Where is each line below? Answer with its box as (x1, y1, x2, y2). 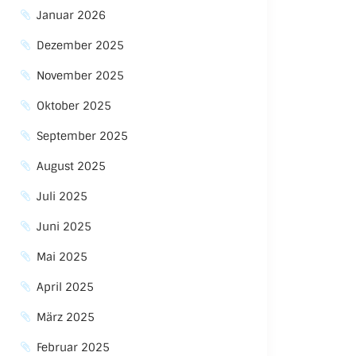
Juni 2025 (37, 219, 92, 234)
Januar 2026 (37, 8, 106, 22)
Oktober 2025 (37, 99, 112, 113)
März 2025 (37, 310, 95, 324)
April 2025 (37, 280, 95, 294)
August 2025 (37, 159, 106, 173)
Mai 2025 (37, 250, 88, 264)
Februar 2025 (37, 340, 110, 354)
